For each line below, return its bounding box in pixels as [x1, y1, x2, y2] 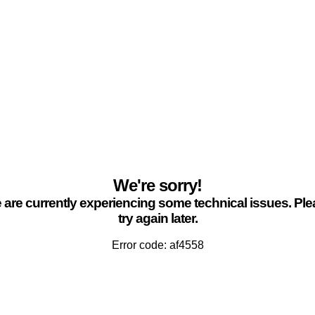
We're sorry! [113, 176, 202, 195]
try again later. [117, 211, 198, 226]
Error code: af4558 [111, 239, 204, 251]
